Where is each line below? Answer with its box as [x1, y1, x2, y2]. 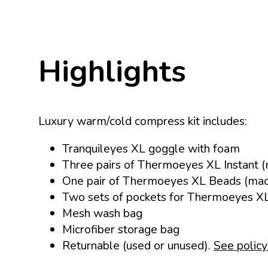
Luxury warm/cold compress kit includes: [38, 112, 247, 129]
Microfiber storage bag [62, 221, 179, 238]
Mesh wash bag [62, 205, 145, 222]
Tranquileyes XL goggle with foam [62, 141, 240, 157]
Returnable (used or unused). [62, 237, 214, 254]
